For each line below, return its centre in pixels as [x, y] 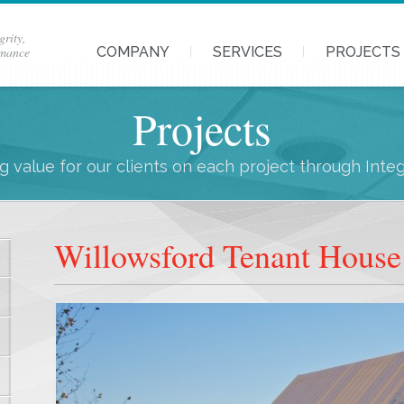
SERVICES [248, 52]
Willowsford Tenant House [228, 255]
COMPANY [133, 52]
